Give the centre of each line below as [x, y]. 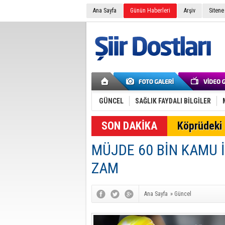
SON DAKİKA [129, 126]
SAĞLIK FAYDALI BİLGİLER [173, 101]
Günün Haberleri [150, 11]
